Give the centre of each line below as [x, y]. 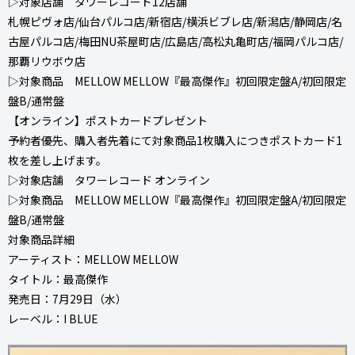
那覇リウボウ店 [47, 61]
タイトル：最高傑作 [58, 279]
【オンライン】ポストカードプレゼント [108, 120]
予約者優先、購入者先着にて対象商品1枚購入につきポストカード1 [175, 140]
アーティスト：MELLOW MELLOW [93, 259]
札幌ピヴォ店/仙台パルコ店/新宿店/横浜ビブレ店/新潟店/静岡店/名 [175, 21]
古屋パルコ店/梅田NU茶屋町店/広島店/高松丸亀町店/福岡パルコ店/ [176, 41]
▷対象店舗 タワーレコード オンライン [109, 179]
